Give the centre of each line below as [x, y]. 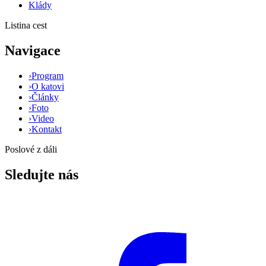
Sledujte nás [42, 174]
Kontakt [47, 129]
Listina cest [26, 26]
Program [47, 76]
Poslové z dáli [31, 149]
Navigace [33, 51]
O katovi [48, 86]
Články [45, 97]
